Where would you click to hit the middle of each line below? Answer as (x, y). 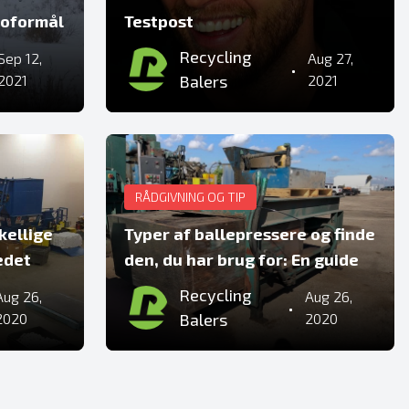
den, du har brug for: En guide (241, 259)
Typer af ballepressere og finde (250, 234)
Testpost (159, 21)
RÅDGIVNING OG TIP (190, 197)
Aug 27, (330, 58)
